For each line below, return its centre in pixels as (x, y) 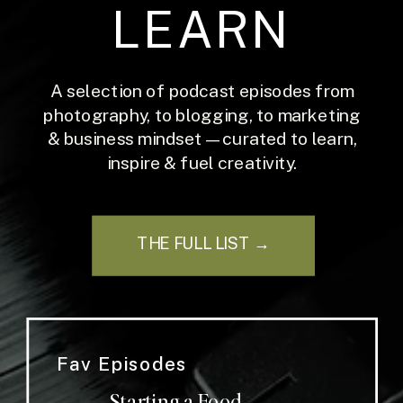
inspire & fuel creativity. (202, 162)
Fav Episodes (122, 363)
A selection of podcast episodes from (202, 90)
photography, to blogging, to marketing (202, 115)
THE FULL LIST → (203, 244)
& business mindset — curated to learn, (202, 139)
